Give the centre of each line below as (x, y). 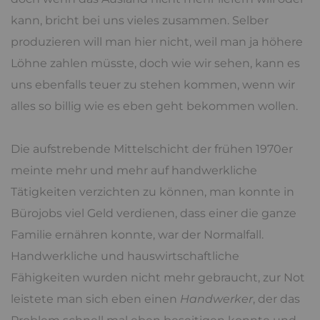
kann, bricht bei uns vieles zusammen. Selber (140, 20)
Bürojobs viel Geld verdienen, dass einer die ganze (154, 213)
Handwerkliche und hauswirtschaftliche (125, 256)
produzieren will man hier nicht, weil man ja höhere (157, 41)
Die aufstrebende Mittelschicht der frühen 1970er (152, 149)
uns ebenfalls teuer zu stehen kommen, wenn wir (153, 84)
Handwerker (216, 299)
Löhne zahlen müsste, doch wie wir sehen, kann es (155, 63)
